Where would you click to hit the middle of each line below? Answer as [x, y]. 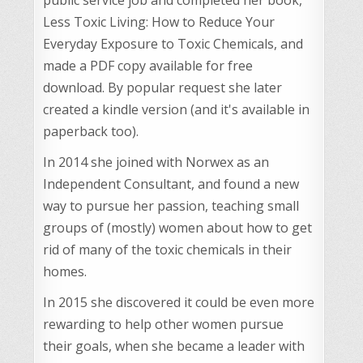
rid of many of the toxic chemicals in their [167, 249]
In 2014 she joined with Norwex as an [156, 162]
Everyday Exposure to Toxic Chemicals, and [173, 43]
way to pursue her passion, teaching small [171, 205]
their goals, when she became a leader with [173, 346]
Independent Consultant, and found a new [171, 184]
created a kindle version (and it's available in [176, 109]
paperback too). [90, 131]
